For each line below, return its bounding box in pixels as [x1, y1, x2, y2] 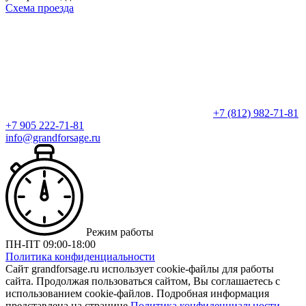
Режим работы [83, 226, 154, 238]
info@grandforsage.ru [5, 131, 100, 143]
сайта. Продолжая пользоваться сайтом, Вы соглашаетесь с [5, 275, 280, 288]
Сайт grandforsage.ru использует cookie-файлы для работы [5, 263, 274, 275]
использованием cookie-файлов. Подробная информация [5, 288, 269, 300]
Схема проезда [5, 1, 74, 14]
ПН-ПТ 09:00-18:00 [5, 238, 96, 251]
